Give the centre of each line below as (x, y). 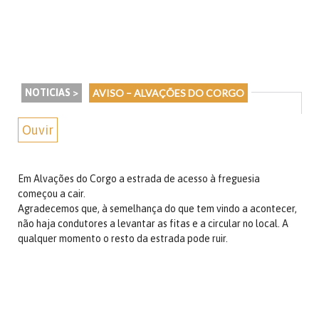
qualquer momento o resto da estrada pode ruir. (123, 239)
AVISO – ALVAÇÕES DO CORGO (168, 93)
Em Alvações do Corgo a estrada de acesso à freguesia (139, 179)
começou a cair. (52, 194)
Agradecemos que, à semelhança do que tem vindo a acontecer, (157, 209)
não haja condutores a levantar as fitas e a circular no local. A (153, 224)
